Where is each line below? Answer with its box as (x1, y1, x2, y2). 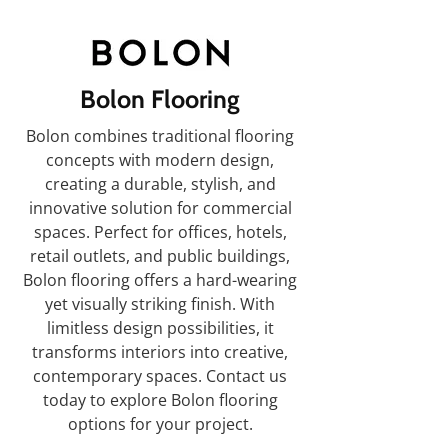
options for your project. (67, 413, 253, 435)
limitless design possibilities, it (46, 317, 274, 339)
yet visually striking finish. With (45, 293, 275, 315)
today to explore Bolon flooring (42, 389, 278, 411)
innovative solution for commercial (28, 197, 292, 219)
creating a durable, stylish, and (44, 173, 276, 195)
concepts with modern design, (46, 149, 274, 171)
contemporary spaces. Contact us (33, 365, 287, 387)
